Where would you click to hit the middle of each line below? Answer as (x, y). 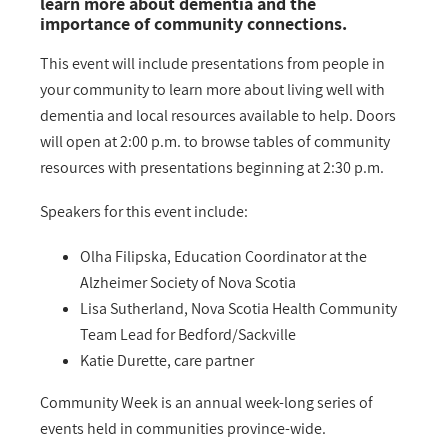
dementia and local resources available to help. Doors (218, 115)
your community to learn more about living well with (212, 89)
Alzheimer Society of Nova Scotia (188, 282)
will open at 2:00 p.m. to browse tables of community (215, 141)
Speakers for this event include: (144, 212)
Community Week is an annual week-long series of (206, 402)
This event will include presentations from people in (212, 63)
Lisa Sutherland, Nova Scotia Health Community (238, 308)
